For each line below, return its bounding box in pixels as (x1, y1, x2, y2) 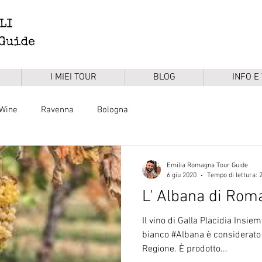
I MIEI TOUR (50, 71, 96, 83)
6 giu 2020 (167, 171, 196, 180)
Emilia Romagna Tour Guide (167, 161, 248, 170)
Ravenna (41, 104, 74, 115)
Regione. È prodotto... (142, 243, 227, 255)
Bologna (97, 104, 128, 115)
